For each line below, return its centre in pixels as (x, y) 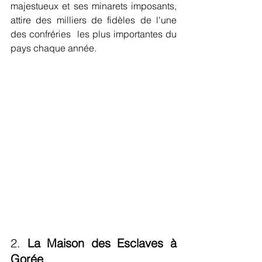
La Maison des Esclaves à (102, 243)
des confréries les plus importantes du (94, 34)
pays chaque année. (54, 48)
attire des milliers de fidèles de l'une (94, 20)
